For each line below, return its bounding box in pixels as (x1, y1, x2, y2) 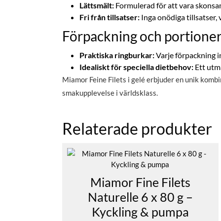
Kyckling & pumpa (91, 204, 189, 220)
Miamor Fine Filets (90, 175, 190, 190)
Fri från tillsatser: (79, 12, 140, 22)
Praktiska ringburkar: (79, 50, 154, 60)
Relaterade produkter (62, 119, 212, 139)
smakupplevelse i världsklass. (62, 88, 158, 98)
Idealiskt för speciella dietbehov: (79, 62, 193, 72)
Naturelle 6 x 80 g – (87, 189, 193, 205)
